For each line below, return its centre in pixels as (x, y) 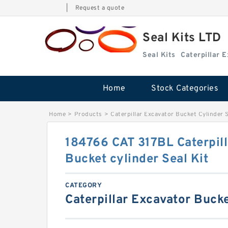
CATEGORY (83, 186)
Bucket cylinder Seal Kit (137, 159)
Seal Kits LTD (182, 38)
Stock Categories (185, 89)
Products (88, 115)
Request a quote (99, 8)
